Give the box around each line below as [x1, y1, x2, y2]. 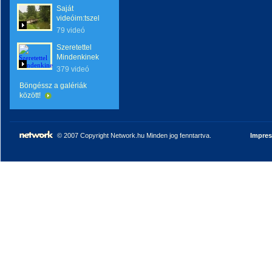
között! [19, 91, 42, 100]
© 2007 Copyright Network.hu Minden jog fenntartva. [56, 132, 211, 139]
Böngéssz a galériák [19, 81, 87, 90]
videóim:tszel [56, 14, 100, 22]
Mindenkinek [56, 53, 99, 61]
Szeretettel [56, 43, 92, 52]
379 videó [56, 65, 89, 73]
